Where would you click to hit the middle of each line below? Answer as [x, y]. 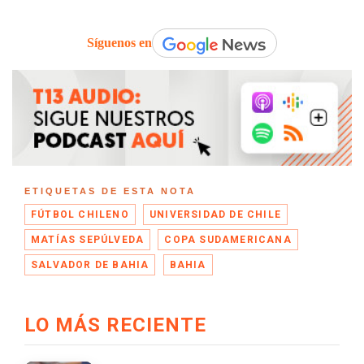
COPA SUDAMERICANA [228, 240]
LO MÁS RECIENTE [115, 325]
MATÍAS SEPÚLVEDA [88, 240]
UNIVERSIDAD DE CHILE [216, 215]
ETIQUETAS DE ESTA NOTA [110, 191]
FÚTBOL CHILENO [80, 215]
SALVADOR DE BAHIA [90, 265]
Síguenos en [119, 42]
